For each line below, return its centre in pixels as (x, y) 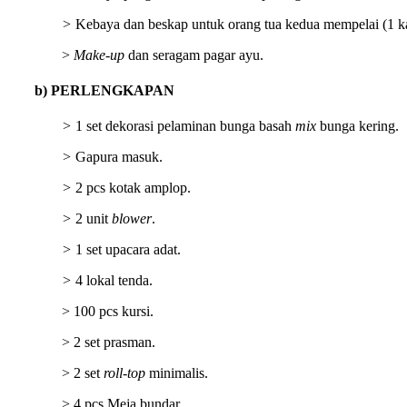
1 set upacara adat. (126, 250)
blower (132, 219)
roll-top (124, 373)
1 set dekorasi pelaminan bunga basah (184, 126)
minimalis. (177, 373)
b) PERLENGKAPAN (104, 90)
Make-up (99, 55)
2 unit (94, 219)
